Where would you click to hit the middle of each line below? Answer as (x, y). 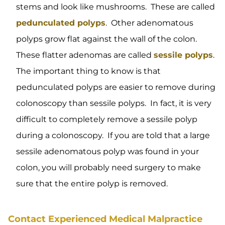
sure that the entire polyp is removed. (92, 184)
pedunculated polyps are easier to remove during (116, 87)
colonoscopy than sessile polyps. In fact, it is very (114, 103)
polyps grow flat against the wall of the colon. (107, 39)
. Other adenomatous (149, 23)
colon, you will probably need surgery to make (108, 167)
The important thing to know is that (88, 71)
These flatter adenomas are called (85, 55)
